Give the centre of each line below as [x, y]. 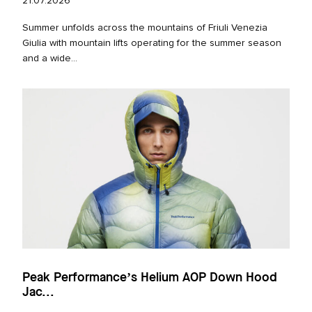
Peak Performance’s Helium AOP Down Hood [150, 278]
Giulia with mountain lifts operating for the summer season [152, 44]
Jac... [38, 293]
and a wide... [50, 59]
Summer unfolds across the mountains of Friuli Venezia [145, 28]
